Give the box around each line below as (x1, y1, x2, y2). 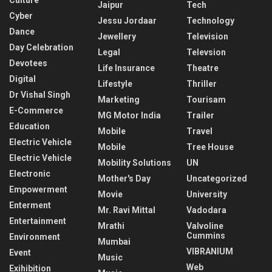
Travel (186, 126, 212, 137)
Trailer (186, 110, 214, 121)
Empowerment (9, 185, 67, 195)
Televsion (186, 47, 226, 58)
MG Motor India (98, 110, 161, 121)
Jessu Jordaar (98, 16, 157, 26)
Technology (186, 16, 234, 26)
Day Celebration (9, 42, 73, 53)
